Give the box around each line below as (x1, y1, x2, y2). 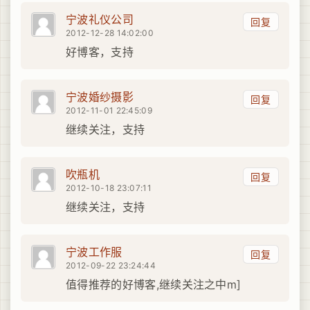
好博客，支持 (66, 45, 134, 60)
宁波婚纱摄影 (66, 90, 134, 104)
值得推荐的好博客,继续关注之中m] (66, 277, 241, 292)
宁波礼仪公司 (66, 12, 134, 27)
